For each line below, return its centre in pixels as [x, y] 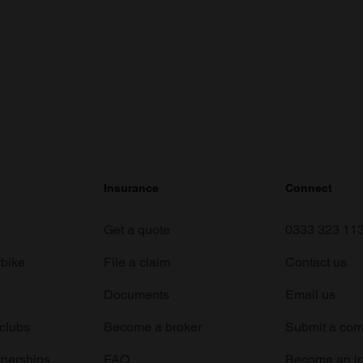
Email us [310, 295]
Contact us [316, 262]
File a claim [137, 262]
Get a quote [137, 230]
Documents [137, 295]
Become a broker [153, 327]
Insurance [131, 188]
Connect [309, 188]
